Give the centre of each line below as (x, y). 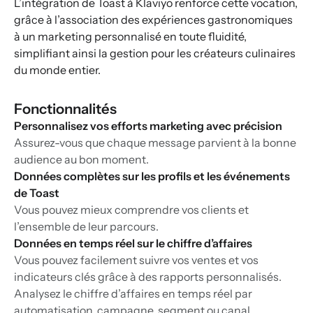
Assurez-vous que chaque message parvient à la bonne (155, 143)
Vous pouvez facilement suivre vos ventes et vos (136, 260)
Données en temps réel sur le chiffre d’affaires (133, 243)
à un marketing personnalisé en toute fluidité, (130, 37)
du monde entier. (57, 70)
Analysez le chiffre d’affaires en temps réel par (133, 294)
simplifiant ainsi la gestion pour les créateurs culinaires (155, 53)
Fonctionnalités (65, 109)
